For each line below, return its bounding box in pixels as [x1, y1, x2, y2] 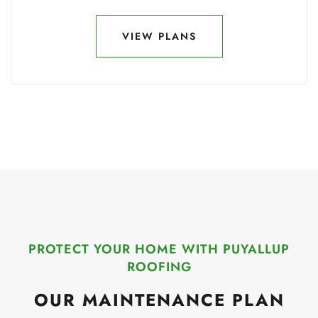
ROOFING [126, 258, 192, 276]
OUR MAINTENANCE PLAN [33, 287, 285, 312]
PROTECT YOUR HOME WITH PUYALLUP [28, 240, 290, 258]
